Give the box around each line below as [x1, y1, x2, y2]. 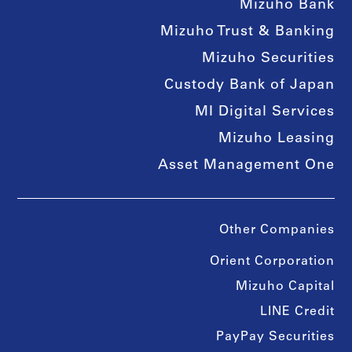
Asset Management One [157, 159, 335, 174]
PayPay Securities [215, 331, 335, 344]
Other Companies [218, 224, 335, 237]
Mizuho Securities [201, 52, 335, 67]
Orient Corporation [209, 255, 335, 269]
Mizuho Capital [235, 280, 335, 294]
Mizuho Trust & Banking [159, 25, 335, 40]
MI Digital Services [194, 105, 335, 120]
